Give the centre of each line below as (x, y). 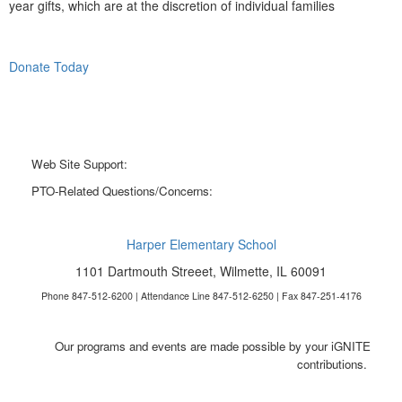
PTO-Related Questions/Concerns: (124, 190)
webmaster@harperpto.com (203, 163)
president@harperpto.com (284, 190)
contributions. (334, 363)
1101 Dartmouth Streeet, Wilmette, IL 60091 (201, 271)
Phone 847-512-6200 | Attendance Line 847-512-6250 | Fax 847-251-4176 (201, 295)
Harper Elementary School (201, 244)
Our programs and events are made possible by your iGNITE (213, 345)
